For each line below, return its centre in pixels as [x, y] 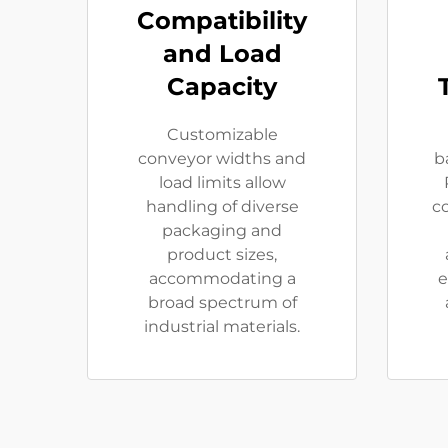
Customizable [222, 134]
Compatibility [222, 20]
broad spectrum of [222, 302]
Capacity [222, 86]
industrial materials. [222, 326]
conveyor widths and [222, 158]
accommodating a [222, 278]
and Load [222, 53]
